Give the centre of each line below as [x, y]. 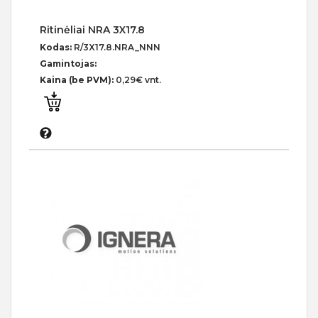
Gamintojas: [68, 64]
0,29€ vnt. [138, 80]
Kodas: [57, 48]
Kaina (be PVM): [78, 80]
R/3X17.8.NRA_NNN [117, 48]
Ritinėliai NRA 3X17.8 [92, 30]
